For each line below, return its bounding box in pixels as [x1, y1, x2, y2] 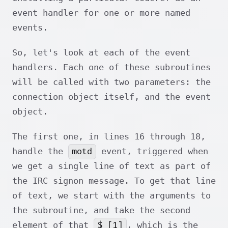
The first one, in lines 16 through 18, [12, 131, 206, 142]
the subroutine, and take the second [12, 205, 190, 216]
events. [12, 22, 48, 33]
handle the [12, 146, 68, 157]
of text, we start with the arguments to [12, 190, 211, 201]
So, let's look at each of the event [12, 47, 190, 58]
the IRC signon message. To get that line [12, 176, 216, 186]
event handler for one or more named [12, 8, 190, 18]
